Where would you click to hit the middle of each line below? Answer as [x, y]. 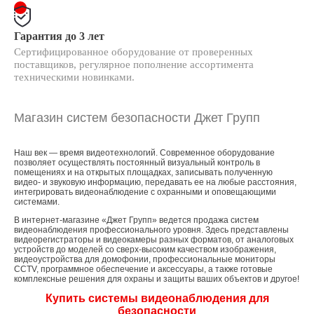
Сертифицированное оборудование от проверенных [134, 52]
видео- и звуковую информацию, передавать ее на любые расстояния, [155, 182]
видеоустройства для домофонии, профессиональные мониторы [145, 259]
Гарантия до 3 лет [59, 36]
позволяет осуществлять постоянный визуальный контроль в [137, 163]
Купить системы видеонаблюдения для [157, 298]
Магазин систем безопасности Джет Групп [137, 118]
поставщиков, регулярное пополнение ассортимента [134, 64]
